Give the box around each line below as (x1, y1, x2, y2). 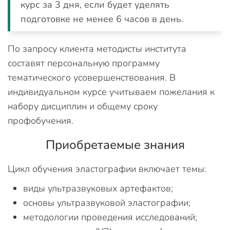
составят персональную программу (8, 57, 160, 69)
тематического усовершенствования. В (8, 71, 176, 84)
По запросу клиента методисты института (8, 43, 186, 55)
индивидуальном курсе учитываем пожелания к (8, 86, 215, 98)
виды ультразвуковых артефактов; (23, 182, 173, 195)
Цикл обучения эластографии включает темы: (8, 163, 206, 175)
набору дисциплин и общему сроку (8, 100, 158, 112)
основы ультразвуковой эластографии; (23, 197, 190, 209)
